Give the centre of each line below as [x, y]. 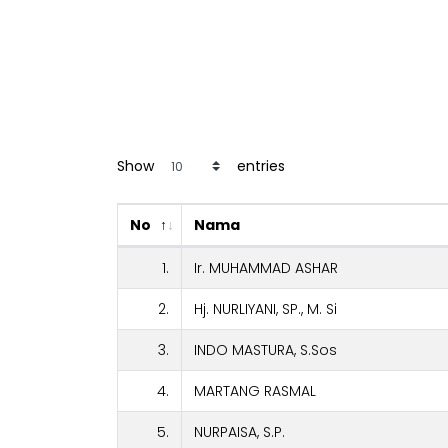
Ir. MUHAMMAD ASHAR [266, 268]
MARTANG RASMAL [255, 391]
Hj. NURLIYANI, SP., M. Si [265, 309]
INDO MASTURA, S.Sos [265, 350]
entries [259, 165]
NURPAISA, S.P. [239, 432]
